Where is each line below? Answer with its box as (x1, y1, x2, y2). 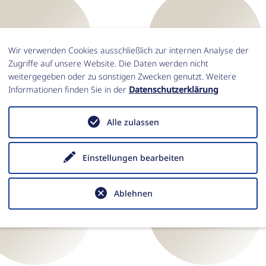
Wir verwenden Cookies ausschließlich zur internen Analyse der (8, 44, 249, 56)
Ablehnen (113, 187, 153, 199)
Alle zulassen (107, 116, 159, 128)
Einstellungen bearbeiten (82, 151, 184, 163)
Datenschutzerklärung (129, 83, 218, 95)
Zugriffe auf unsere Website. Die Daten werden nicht (8, 57, 208, 69)
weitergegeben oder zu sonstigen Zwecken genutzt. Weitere (8, 70, 236, 82)
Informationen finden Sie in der (8, 83, 129, 95)
